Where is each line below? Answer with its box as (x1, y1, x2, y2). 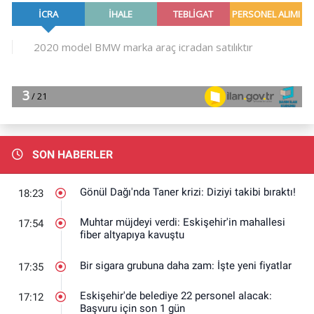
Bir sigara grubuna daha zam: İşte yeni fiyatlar (80, 259, 292, 272)
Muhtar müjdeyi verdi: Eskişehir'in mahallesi (80, 216, 285, 229)
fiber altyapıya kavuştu (80, 228, 184, 242)
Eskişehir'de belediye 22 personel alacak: (80, 289, 272, 303)
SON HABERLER (29, 147, 113, 161)
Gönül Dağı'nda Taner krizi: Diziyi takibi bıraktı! (80, 185, 296, 198)
